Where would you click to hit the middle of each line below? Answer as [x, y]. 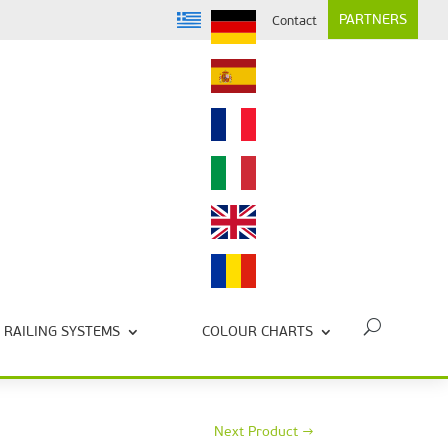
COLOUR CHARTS [257, 332]
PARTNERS [372, 19]
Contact [294, 20]
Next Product [255, 432]
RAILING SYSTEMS [62, 332]
